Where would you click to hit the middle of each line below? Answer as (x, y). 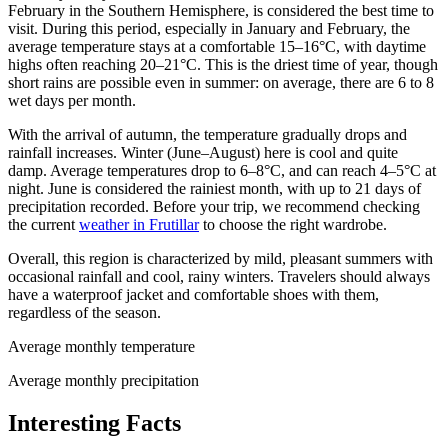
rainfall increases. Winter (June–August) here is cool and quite (203, 152)
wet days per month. (72, 100)
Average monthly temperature (101, 346)
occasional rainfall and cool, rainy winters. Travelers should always (219, 276)
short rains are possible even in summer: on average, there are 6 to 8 (221, 82)
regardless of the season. (84, 312)
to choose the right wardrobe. (293, 224)
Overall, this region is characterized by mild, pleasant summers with (220, 258)
